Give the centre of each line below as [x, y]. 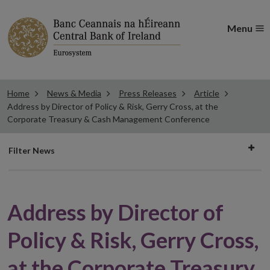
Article [207, 93]
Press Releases [148, 93]
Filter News [32, 150]
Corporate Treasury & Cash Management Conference [108, 119]
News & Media [74, 93]
